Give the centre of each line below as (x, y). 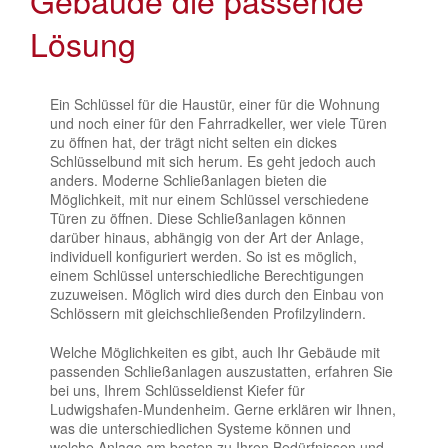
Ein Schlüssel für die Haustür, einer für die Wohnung (215, 103)
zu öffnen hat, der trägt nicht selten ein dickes (193, 141)
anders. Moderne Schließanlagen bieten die (188, 179)
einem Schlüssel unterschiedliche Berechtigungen (207, 274)
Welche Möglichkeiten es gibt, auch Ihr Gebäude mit (215, 351)
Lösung (83, 42)
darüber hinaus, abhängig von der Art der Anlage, (207, 236)
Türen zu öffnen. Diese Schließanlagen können (198, 217)
